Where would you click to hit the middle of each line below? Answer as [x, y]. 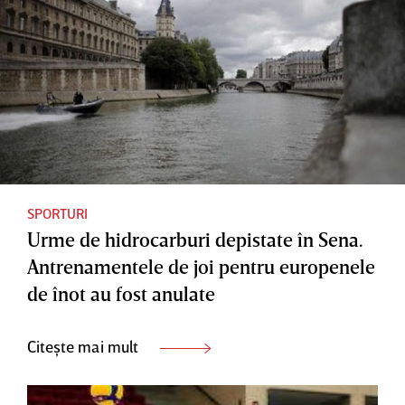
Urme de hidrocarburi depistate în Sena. [195, 240]
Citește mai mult [85, 347]
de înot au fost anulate [121, 294]
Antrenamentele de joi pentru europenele [201, 267]
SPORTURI [57, 214]
